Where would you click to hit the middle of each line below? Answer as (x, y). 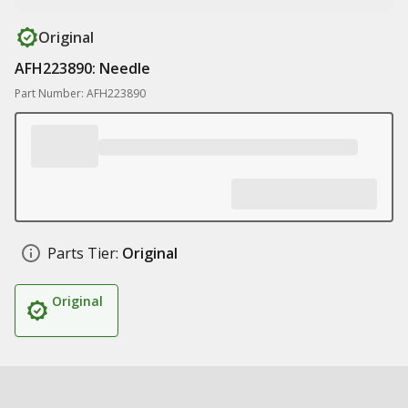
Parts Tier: (83, 253)
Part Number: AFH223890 (80, 93)
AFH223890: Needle (82, 68)
